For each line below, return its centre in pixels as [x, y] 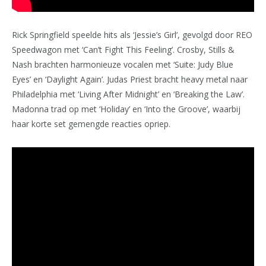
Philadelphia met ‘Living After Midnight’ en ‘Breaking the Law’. [128, 94]
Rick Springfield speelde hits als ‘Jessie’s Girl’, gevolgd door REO [132, 35]
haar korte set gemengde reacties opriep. [91, 124]
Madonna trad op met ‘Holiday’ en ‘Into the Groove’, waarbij [126, 109]
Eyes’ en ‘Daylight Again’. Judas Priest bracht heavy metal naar [130, 80]
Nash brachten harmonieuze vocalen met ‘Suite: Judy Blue [123, 65]
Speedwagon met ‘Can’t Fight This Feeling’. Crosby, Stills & [123, 50]
